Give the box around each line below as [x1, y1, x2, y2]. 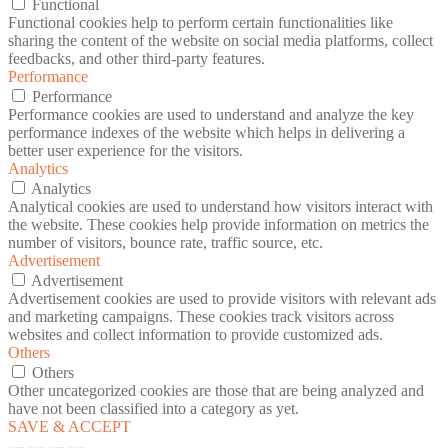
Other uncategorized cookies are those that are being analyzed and [8, 381, 424, 399]
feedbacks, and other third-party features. [8, 49, 265, 67]
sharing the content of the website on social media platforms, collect [8, 31, 433, 49]
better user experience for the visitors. [8, 141, 243, 159]
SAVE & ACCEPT [8, 417, 131, 435]
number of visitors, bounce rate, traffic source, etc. [8, 233, 323, 251]
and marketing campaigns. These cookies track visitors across [8, 307, 394, 325]
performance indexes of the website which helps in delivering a [8, 123, 405, 141]
